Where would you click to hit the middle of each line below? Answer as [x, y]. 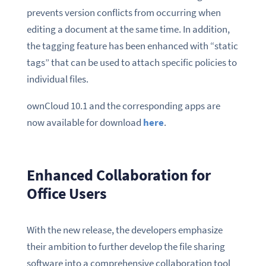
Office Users [66, 193]
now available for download [85, 122]
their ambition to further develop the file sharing [126, 247]
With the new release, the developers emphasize [124, 230]
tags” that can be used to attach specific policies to [132, 62]
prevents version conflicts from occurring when [123, 12]
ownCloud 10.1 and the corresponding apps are [123, 105]
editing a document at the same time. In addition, [128, 29]
